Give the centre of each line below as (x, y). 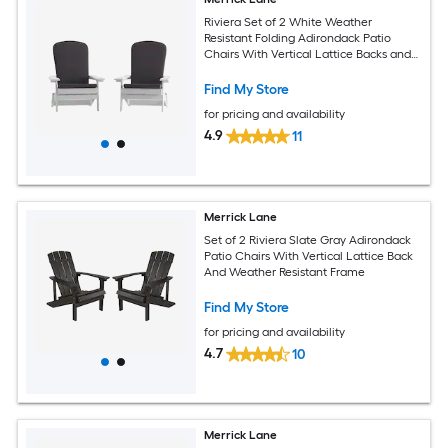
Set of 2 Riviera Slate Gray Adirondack (308, 239)
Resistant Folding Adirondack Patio (298, 37)
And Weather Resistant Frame (285, 271)
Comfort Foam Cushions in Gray (292, 69)
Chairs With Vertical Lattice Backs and (308, 53)
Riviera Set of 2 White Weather (288, 21)
